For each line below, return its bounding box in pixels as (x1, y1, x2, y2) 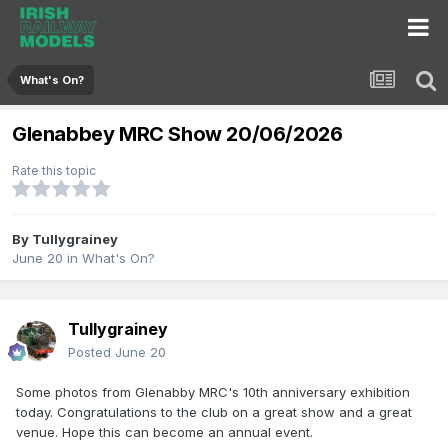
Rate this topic (12, 163, 96, 179)
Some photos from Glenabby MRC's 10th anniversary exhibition (16, 384, 410, 401)
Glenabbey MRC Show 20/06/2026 (12, 122, 343, 147)
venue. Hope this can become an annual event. (16, 424, 313, 441)
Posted (68, 344, 115, 361)
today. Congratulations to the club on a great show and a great (16, 404, 412, 421)
